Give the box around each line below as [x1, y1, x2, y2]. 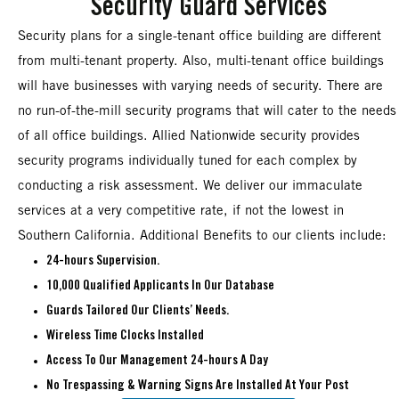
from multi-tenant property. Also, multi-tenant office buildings [18, 54, 384, 68]
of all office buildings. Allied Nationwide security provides [18, 129, 360, 142]
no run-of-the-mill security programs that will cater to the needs [18, 104, 396, 118]
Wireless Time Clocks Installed [46, 329, 204, 342]
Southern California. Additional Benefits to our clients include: [18, 229, 387, 242]
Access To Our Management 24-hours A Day [46, 354, 268, 367]
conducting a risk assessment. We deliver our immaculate [18, 179, 362, 192]
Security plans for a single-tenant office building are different [18, 29, 381, 43]
